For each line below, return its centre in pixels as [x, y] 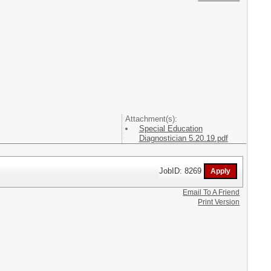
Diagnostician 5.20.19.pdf [183, 138]
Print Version [219, 202]
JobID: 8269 [182, 171]
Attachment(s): [151, 119]
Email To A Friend [211, 192]
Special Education [171, 129]
